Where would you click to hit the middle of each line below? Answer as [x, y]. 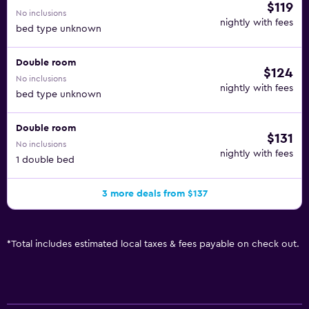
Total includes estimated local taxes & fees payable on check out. [155, 244]
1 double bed [45, 160]
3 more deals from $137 [154, 194]
